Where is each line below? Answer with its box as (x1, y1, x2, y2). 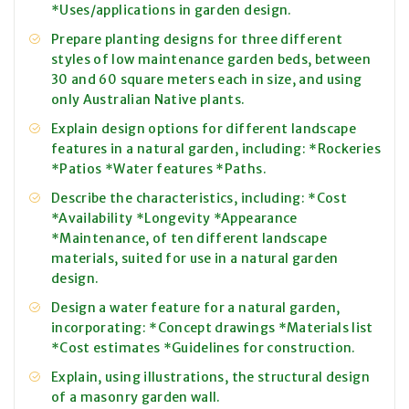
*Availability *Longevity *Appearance (51, 210, 298, 227)
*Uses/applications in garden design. (51, 2, 292, 19)
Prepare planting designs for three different (51, 31, 343, 48)
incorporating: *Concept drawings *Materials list (51, 320, 373, 337)
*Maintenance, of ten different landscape (51, 230, 328, 247)
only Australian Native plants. (51, 91, 246, 109)
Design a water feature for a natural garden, (51, 299, 341, 317)
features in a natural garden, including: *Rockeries (51, 141, 381, 158)
